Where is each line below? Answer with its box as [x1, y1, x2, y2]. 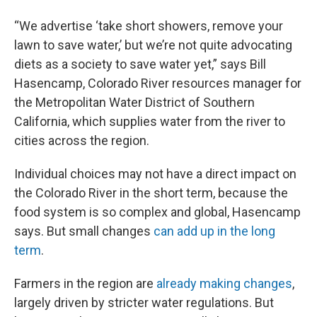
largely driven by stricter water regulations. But [14, 295, 274, 310]
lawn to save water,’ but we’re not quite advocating [14, 38, 292, 52]
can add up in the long [154, 224, 275, 238]
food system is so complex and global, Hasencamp [14, 204, 301, 219]
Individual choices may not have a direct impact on [14, 166, 296, 181]
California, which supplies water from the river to [14, 114, 285, 129]
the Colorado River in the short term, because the [14, 185, 288, 200]
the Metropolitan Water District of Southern [14, 95, 255, 110]
